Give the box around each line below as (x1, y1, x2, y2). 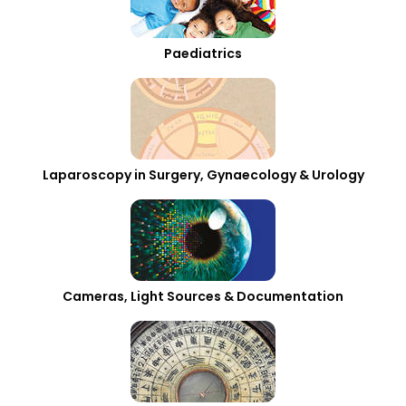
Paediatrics (164, 44, 242, 63)
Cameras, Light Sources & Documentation (63, 287, 343, 305)
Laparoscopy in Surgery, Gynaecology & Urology (42, 166, 364, 184)
